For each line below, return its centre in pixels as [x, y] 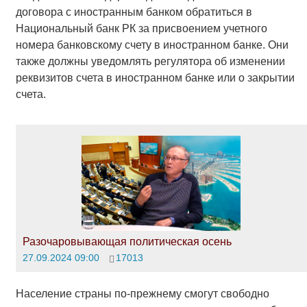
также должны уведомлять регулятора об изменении [150, 62]
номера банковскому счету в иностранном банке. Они [152, 45]
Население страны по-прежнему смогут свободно [142, 294]
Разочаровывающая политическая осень [127, 241]
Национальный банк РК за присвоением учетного [141, 29]
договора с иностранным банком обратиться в [134, 12]
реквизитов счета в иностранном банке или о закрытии [155, 78]
